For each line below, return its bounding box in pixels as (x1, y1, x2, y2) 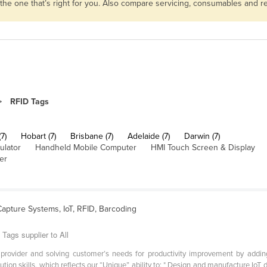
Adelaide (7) (128, 131, 170, 142)
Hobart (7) (21, 131, 56, 142)
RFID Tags (10, 97, 49, 107)
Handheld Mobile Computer (35, 142, 136, 153)
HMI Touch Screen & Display (151, 142, 255, 153)
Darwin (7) (184, 131, 220, 142)
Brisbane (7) (70, 131, 113, 142)
